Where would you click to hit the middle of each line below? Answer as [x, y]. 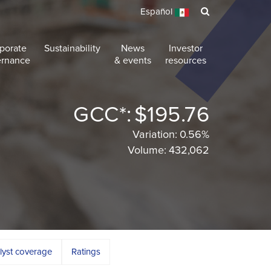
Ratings [86, 252]
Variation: [155, 135]
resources [186, 60]
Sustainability [72, 48]
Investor [186, 48]
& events [133, 60]
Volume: [147, 150]
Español [158, 12]
